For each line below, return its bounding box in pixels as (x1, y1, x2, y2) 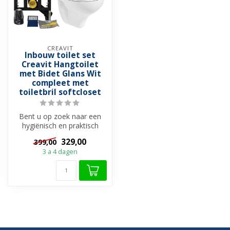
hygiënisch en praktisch (22, 121, 99, 131)
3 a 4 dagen (43, 147, 78, 156)
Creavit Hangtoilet (22, 59, 99, 70)
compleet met (31, 78, 89, 89)
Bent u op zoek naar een (19, 111, 101, 122)
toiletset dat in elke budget (16, 130, 104, 140)
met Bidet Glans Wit (19, 68, 101, 80)
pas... (52, 139, 68, 149)
